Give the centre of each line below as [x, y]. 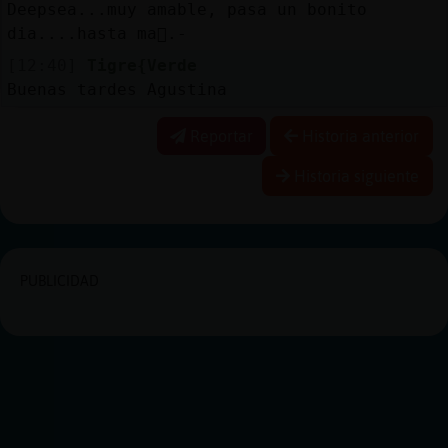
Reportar [219, 135]
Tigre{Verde [141, 65]
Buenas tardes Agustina [116, 89]
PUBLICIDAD [59, 280]
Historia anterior [358, 135]
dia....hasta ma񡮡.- [96, 33]
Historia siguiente [354, 175]
